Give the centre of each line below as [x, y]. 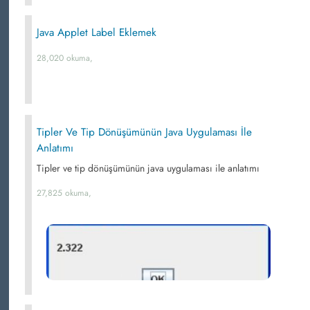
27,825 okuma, [64, 193]
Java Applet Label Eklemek [97, 33]
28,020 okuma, [65, 58]
